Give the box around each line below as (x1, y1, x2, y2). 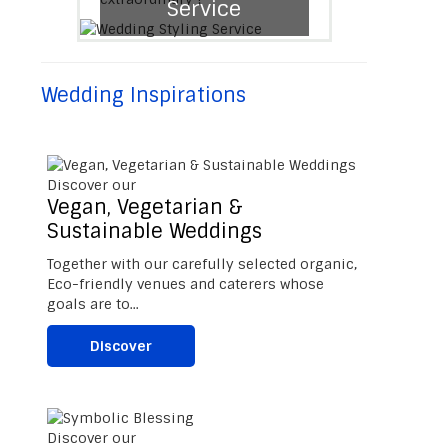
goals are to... (47, 294, 140, 313)
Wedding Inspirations (40, 82, 246, 108)
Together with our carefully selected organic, (47, 254, 358, 273)
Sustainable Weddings (47, 217, 263, 244)
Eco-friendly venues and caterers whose (47, 274, 325, 293)
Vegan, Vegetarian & (47, 193, 243, 220)
